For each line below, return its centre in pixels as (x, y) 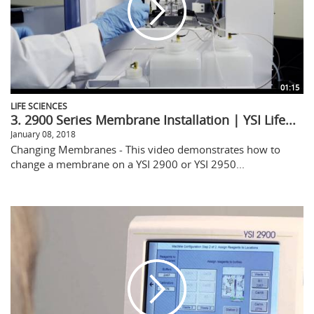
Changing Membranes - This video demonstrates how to (145, 149)
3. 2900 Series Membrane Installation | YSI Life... (153, 120)
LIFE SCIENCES (39, 105)
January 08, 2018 (43, 134)
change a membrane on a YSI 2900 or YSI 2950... (128, 164)
